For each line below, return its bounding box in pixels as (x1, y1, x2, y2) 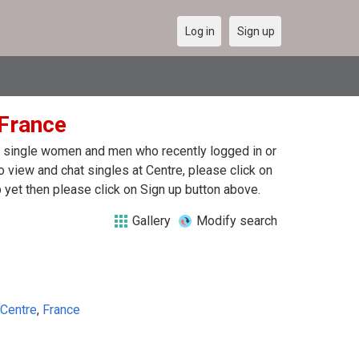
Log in (185, 25, 215, 38)
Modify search (196, 213, 277, 228)
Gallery (132, 213, 171, 228)
